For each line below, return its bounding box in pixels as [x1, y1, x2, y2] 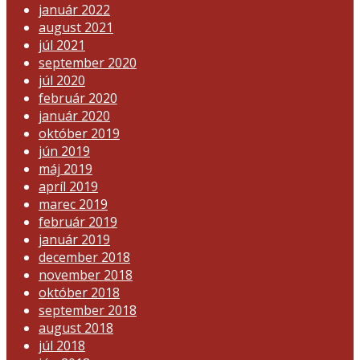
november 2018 [39, 265, 133, 284]
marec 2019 [39, 194, 108, 213]
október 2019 [39, 124, 120, 142]
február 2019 [39, 212, 117, 231]
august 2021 [39, 18, 113, 36]
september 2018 [39, 301, 137, 319]
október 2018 [39, 283, 120, 301]
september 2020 [39, 53, 137, 72]
